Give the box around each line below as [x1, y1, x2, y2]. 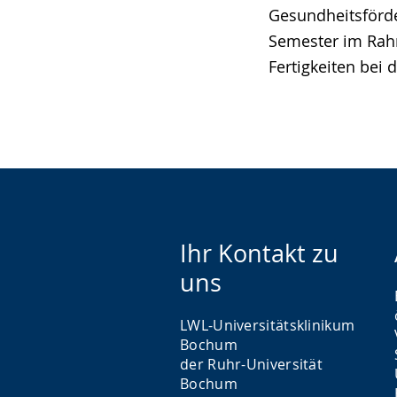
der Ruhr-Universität [180, 354, 323, 374]
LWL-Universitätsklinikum [180, 315, 355, 335]
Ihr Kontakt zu [180, 237, 339, 269]
